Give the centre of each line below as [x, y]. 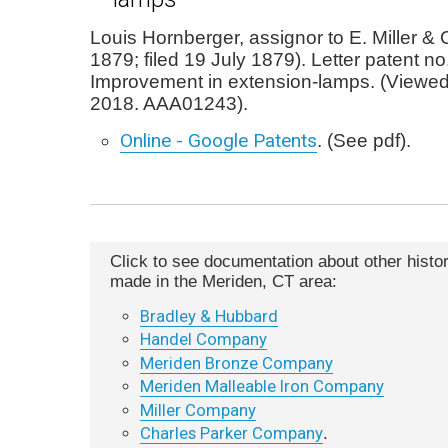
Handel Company [203, 339]
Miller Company [198, 409]
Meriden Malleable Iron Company [262, 386]
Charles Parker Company [231, 433]
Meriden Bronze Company [236, 362]
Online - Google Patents [218, 140]
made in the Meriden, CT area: [223, 281]
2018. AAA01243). [169, 103]
